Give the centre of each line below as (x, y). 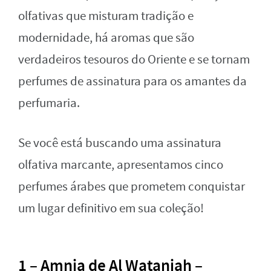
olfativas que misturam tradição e (106, 16)
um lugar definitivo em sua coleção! (111, 208)
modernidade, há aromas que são (106, 38)
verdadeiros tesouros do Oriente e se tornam (134, 59)
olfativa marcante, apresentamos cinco (121, 165)
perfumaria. (49, 103)
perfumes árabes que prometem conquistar (132, 186)
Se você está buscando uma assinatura (120, 143)
